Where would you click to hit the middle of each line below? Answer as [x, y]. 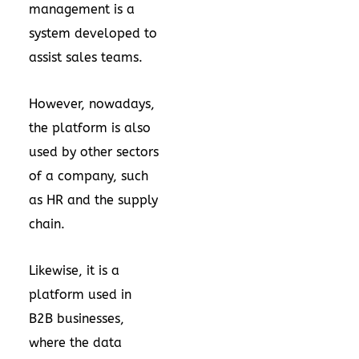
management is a [82, 9]
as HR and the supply [93, 200]
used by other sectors [94, 152]
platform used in [80, 294]
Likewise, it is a [74, 270]
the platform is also [90, 128]
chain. [47, 224]
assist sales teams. [86, 57]
